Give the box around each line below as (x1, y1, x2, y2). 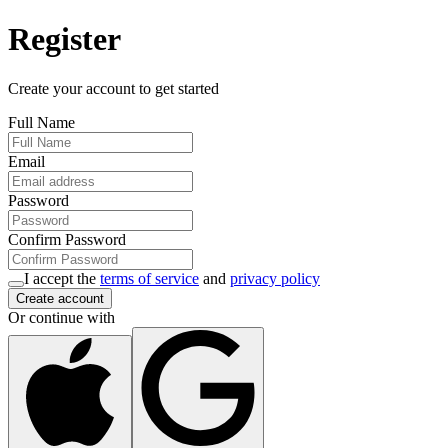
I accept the (24, 269, 96, 287)
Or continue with (8, 308, 115, 326)
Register (8, 21, 121, 58)
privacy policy (230, 269, 320, 287)
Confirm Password (8, 230, 126, 248)
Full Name (8, 113, 75, 131)
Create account (16, 290, 104, 306)
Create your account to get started (8, 79, 219, 97)
